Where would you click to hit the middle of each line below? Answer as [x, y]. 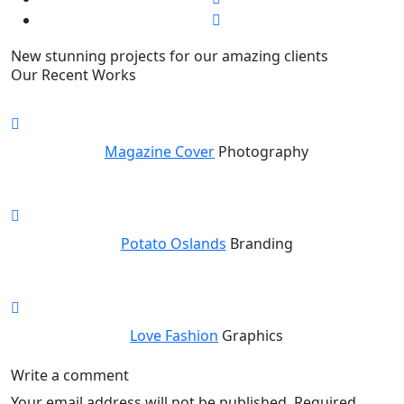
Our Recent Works [73, 75]
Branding [261, 243]
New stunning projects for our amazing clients [170, 56]
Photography [263, 151]
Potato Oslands [173, 243]
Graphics [252, 335]
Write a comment [70, 375]
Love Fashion [174, 335]
